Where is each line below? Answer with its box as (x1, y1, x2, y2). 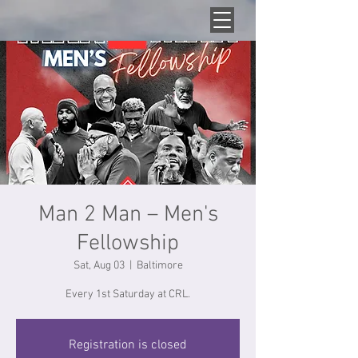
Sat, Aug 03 (73, 259, 125, 272)
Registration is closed (69, 337, 187, 353)
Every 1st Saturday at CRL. (66, 288, 190, 301)
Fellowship (77, 230, 179, 257)
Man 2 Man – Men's (38, 201, 218, 229)
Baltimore (136, 259, 183, 272)
